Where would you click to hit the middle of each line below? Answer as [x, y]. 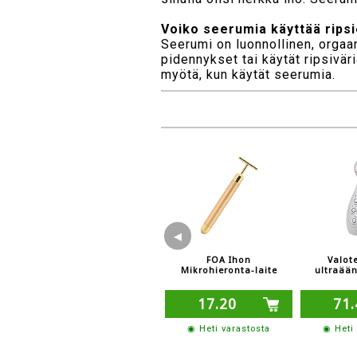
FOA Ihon [229, 260]
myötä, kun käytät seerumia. [249, 74]
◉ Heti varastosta [229, 328]
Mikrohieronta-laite [229, 270]
